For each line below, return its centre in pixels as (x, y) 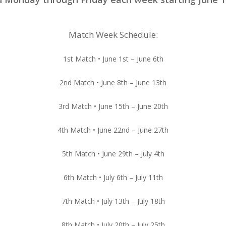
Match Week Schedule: (113, 35)
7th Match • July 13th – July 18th (113, 201)
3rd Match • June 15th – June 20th (113, 106)
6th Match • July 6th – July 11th (113, 177)
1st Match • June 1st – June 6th (113, 59)
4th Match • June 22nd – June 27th (113, 130)
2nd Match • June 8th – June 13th (113, 82)
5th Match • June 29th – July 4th (113, 154)
